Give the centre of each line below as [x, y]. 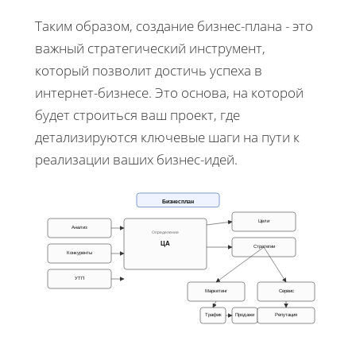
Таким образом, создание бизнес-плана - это [174, 25]
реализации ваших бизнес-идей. [136, 159]
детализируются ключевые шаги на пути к [167, 137]
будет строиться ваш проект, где [137, 114]
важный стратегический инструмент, [150, 48]
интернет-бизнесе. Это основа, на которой [169, 92]
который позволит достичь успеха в [149, 70]
